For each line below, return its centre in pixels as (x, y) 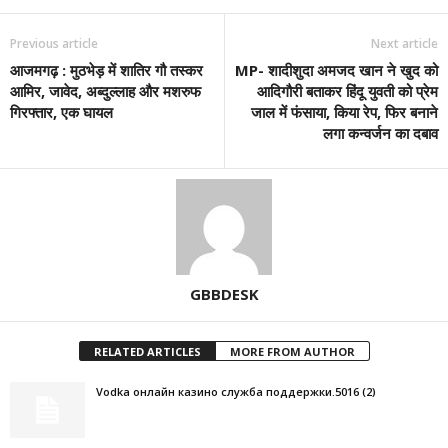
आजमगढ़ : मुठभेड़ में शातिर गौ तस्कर (106, 69)
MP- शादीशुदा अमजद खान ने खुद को (336, 69)
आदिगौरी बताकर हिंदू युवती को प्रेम (347, 90)
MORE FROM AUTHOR (292, 351)
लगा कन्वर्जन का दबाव (380, 132)
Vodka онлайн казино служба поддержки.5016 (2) (236, 391)
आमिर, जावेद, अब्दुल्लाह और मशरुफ (105, 90)
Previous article (54, 43)
